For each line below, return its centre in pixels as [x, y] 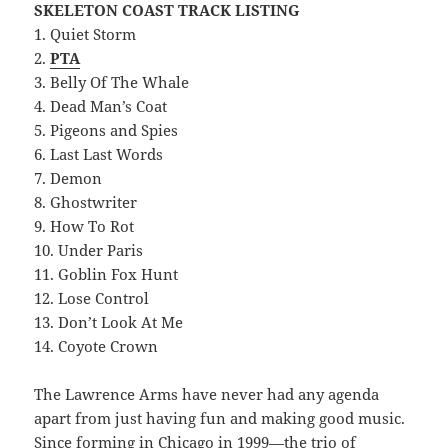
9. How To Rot [84, 226]
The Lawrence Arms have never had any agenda [207, 394]
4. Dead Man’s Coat [101, 106]
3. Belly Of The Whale [112, 82]
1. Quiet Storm [85, 34]
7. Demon [68, 178]
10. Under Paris [89, 250]
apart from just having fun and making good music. [220, 418]
